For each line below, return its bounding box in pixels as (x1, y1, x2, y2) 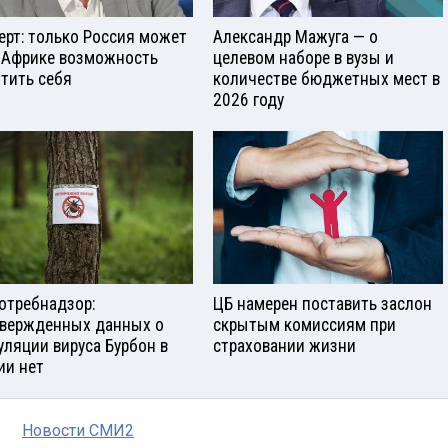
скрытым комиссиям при (213, 314, 396, 335)
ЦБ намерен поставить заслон (213, 293, 432, 314)
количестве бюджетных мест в (213, 69, 440, 90)
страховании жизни (213, 335, 356, 356)
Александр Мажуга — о (213, 27, 378, 48)
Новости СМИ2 (22, 420, 134, 440)
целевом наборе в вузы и (213, 48, 394, 69)
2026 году (213, 90, 284, 111)
